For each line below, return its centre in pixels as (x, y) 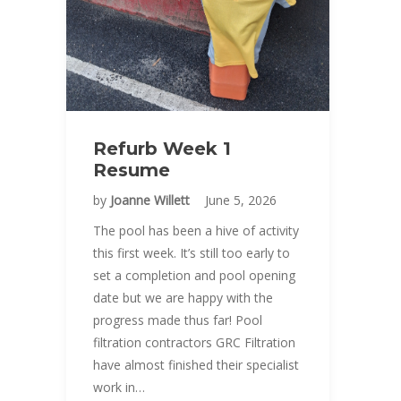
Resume (132, 170)
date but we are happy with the (183, 298)
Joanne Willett (152, 200)
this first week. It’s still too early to (192, 253)
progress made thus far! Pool (178, 320)
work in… (119, 387)
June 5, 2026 (241, 200)
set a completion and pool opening (194, 275)
